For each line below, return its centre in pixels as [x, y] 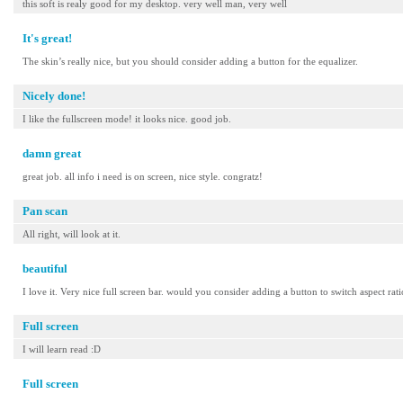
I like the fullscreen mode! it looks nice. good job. [127, 119]
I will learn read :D [62, 349]
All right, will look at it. [72, 234]
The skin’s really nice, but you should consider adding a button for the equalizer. [190, 61]
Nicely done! [54, 96]
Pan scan [45, 211]
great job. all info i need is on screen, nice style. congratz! [143, 176]
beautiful [45, 269]
